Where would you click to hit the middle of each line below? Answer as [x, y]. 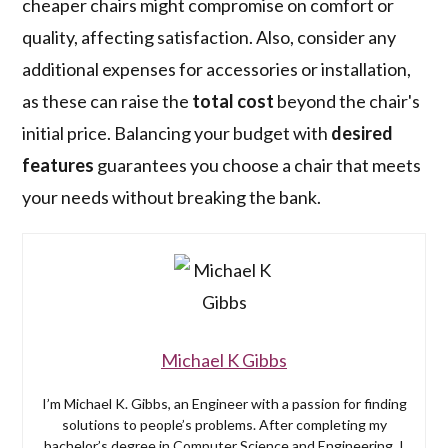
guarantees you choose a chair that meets [258, 165]
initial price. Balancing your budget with [177, 133]
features [58, 165]
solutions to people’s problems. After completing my [224, 425]
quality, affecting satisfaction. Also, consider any [209, 37]
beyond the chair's [347, 101]
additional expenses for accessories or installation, [217, 69]
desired [362, 133]
